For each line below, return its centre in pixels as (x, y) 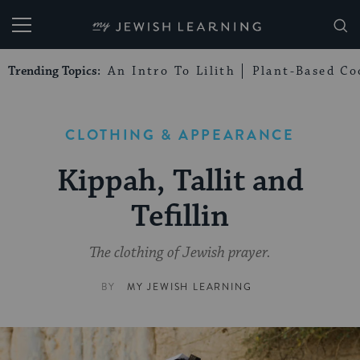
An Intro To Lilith (172, 71)
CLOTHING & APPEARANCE (180, 135)
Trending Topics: (56, 71)
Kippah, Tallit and (180, 182)
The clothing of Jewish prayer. (180, 253)
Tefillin (180, 217)
